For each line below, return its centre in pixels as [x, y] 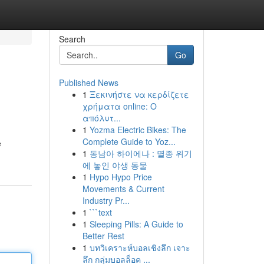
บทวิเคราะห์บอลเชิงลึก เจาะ [140, 247]
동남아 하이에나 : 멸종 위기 [141, 153]
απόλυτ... [101, 118]
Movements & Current [123, 189]
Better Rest [103, 236]
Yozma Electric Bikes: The [138, 130]
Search [72, 39]
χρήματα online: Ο [119, 106]
